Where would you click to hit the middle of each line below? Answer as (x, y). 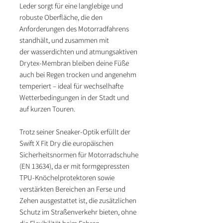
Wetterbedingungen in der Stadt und (74, 98)
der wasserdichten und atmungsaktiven (78, 52)
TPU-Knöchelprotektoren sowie (67, 178)
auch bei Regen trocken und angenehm (78, 75)
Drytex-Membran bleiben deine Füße (74, 63)
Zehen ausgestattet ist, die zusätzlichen (78, 201)
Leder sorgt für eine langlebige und (71, 6)
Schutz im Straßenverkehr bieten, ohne (78, 212)
